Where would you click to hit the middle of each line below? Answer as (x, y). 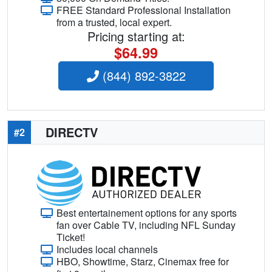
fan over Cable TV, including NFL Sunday (146, 225)
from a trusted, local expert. (114, 22)
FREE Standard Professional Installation (144, 10)
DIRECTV (72, 132)
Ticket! (71, 237)
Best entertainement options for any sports (147, 213)
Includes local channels (107, 250)
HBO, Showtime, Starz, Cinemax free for (143, 262)
